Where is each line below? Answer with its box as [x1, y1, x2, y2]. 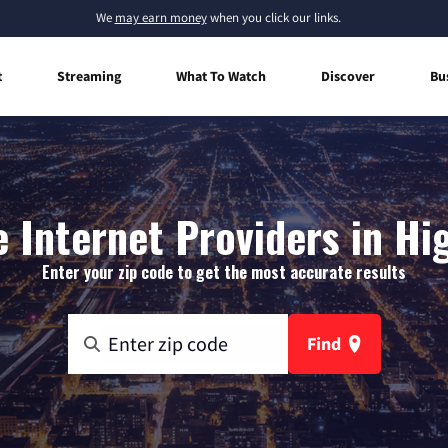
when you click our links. [206, 9, 341, 26]
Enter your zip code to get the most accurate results [42, 259, 406, 284]
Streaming [57, 66, 121, 85]
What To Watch [176, 66, 266, 85]
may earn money [114, 9, 207, 26]
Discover [321, 66, 375, 85]
